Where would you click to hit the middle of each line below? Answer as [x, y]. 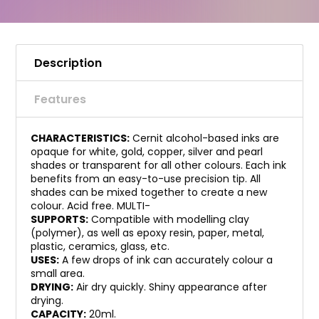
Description [68, 63]
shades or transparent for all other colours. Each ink [158, 165]
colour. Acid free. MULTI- [90, 206]
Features [60, 99]
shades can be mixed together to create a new [149, 192]
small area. [58, 273]
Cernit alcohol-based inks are [204, 138]
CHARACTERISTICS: [80, 138]
